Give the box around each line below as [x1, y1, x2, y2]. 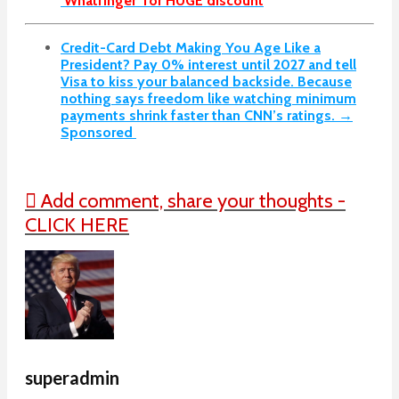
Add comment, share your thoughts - [37, 189, 346, 214]
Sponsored [61, 124, 136, 142]
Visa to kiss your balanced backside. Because [61, 73, 352, 91]
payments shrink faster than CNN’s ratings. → [61, 107, 353, 125]
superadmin [25, 366, 119, 388]
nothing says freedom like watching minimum [61, 90, 356, 108]
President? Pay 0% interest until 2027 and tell [61, 56, 356, 74]
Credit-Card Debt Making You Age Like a [61, 39, 321, 57]
